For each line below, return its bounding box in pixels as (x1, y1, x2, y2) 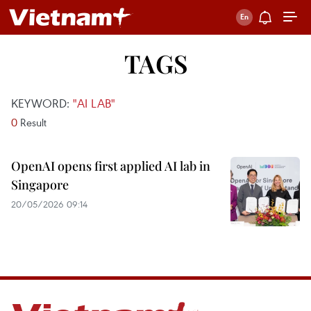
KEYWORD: (11, 95, 73, 111)
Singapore (11, 176, 69, 193)
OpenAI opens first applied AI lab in (11, 158, 210, 174)
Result (17, 115, 47, 129)
